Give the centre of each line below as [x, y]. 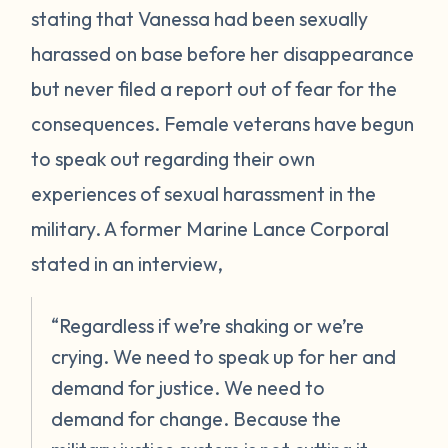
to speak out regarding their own [173, 158]
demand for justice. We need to [188, 387]
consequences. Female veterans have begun [223, 123]
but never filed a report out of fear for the [214, 88]
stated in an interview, [129, 263]
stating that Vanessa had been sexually [200, 18]
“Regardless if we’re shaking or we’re [208, 325]
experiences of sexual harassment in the [204, 193]
